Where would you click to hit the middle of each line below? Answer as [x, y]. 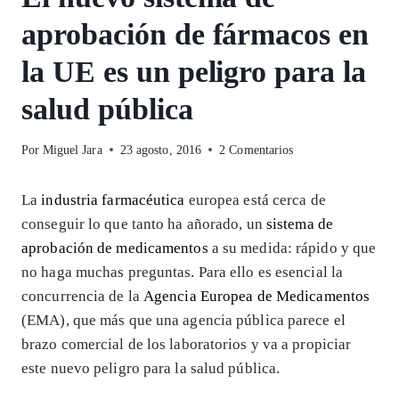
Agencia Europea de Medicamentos [256, 296]
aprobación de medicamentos [115, 248]
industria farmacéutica [113, 199]
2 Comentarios [256, 150]
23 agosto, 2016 [161, 150]
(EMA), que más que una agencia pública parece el [183, 320]
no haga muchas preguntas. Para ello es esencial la [183, 272]
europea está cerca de [255, 199]
